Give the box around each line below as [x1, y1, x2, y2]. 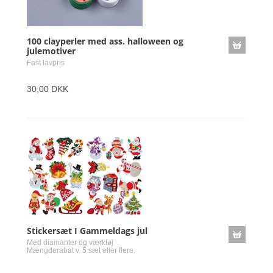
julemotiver [27, 45, 76, 57]
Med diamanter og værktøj [27, 238, 113, 247]
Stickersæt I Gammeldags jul [27, 225, 147, 236]
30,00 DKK [27, 84, 68, 94]
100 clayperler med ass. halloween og [27, 35, 183, 47]
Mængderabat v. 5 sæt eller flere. [27, 246, 135, 255]
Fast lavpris [27, 58, 65, 67]
